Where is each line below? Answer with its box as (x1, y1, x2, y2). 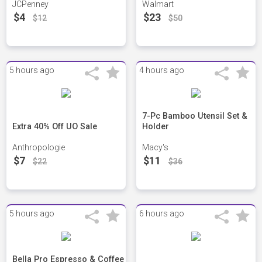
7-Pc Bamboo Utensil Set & (142, 111, 247, 122)
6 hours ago (139, 209, 184, 219)
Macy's (142, 143, 168, 153)
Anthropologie (12, 143, 65, 153)
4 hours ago (139, 65, 184, 75)
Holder (142, 122, 169, 132)
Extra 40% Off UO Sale (12, 122, 98, 132)
